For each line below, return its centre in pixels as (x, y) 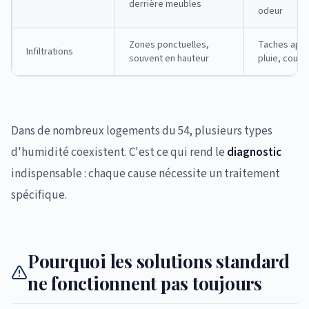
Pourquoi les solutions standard (159, 261)
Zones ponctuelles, (169, 45)
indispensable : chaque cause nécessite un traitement (146, 174)
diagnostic (254, 152)
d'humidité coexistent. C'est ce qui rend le (119, 152)
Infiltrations (50, 52)
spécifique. (39, 195)
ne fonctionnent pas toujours (145, 283)
